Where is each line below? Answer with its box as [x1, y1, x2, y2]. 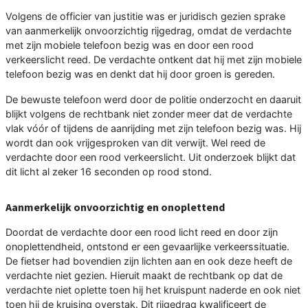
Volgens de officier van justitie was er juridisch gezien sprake [5, 10, 285, 23]
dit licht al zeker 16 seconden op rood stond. [5, 166, 212, 178]
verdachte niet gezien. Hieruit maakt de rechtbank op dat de [5, 269, 283, 282]
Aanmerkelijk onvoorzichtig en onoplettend [5, 200, 225, 214]
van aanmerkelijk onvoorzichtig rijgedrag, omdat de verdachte [5, 25, 291, 37]
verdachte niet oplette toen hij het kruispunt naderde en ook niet [5, 284, 300, 296]
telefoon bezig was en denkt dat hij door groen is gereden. [5, 68, 275, 80]
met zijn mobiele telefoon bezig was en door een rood [5, 39, 254, 52]
